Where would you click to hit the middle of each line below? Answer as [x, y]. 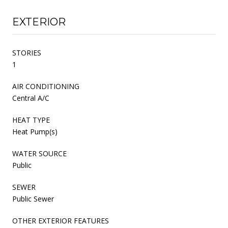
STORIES [27, 52]
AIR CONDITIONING [46, 86]
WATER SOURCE [39, 153]
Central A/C [31, 98]
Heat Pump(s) [35, 131]
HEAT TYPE [31, 120]
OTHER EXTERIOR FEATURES [61, 220]
